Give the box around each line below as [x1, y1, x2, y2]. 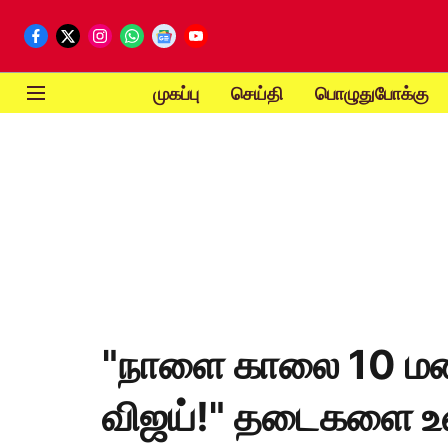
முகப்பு [152, 82, 199, 104]
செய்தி [230, 82, 283, 104]
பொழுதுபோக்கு [314, 82, 429, 104]
